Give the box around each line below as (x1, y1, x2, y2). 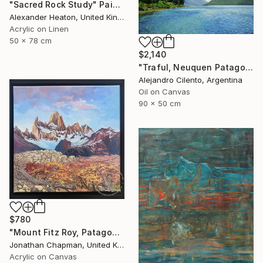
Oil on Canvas (139, 87, 190, 97)
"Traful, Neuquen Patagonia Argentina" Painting (245, 62, 253, 73)
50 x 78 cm (9, 35, 52, 45)
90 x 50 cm (139, 99, 181, 109)
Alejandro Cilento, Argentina (139, 75, 242, 85)
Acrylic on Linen (9, 23, 69, 33)
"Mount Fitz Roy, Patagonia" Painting (112, 227, 120, 238)
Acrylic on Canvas (9, 252, 77, 262)
